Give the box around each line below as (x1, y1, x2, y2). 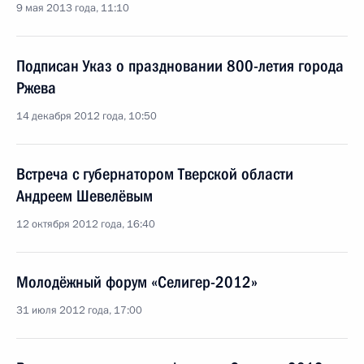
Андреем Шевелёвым (16, 186, 153, 206)
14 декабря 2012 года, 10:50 (16, 109, 157, 123)
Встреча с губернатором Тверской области (16, 164, 293, 184)
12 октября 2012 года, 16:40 (16, 217, 155, 232)
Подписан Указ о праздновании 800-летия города (16, 56, 344, 76)
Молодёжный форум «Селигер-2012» (16, 272, 258, 292)
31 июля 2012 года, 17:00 (16, 303, 142, 318)
